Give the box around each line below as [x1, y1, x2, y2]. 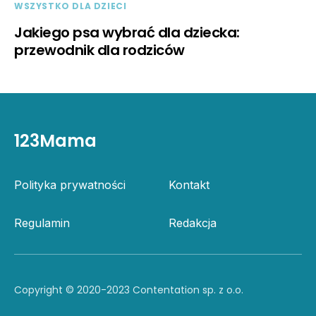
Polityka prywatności [14, 177, 126, 192]
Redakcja [169, 215, 217, 230]
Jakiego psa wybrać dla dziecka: [14, 22, 240, 42]
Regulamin [14, 215, 70, 230]
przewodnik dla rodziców [14, 39, 185, 60]
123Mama [14, 128, 97, 152]
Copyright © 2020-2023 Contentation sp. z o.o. [14, 282, 243, 297]
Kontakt [169, 177, 209, 192]
